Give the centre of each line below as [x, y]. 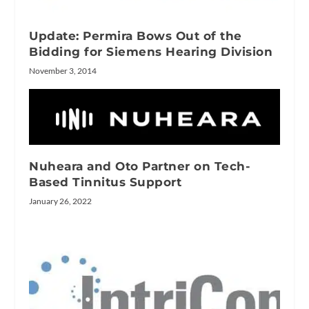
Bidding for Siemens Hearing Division [151, 51]
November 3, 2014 [63, 70]
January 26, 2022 [61, 201]
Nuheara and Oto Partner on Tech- [140, 166]
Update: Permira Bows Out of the [136, 36]
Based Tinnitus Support [106, 182]
